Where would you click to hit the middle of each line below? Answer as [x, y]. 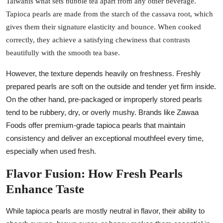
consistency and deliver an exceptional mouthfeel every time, [105, 138]
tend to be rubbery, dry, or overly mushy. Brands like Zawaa [102, 112]
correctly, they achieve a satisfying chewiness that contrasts [98, 40]
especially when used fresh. [51, 151]
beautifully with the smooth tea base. [63, 53]
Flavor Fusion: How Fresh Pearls [94, 173]
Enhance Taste [45, 189]
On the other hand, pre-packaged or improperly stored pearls [104, 99]
